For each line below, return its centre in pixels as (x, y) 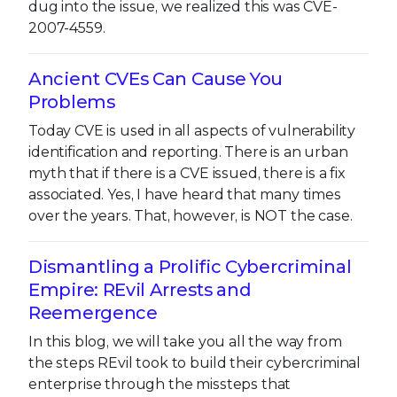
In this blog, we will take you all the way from (185, 341)
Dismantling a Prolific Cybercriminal (190, 266)
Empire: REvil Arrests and (140, 289)
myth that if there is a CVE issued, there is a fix (187, 173)
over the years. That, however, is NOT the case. (191, 215)
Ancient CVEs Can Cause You (156, 78)
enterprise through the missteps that (160, 384)
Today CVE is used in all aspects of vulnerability (192, 130)
